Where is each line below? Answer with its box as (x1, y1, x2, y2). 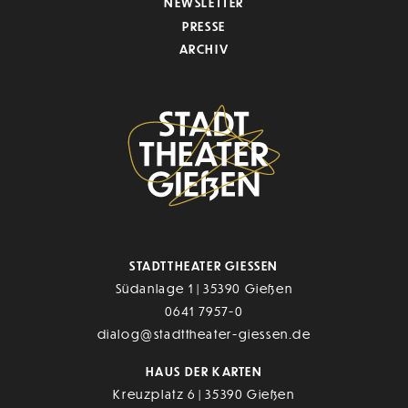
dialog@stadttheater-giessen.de (97, 325, 311, 342)
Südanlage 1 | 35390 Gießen (115, 280, 293, 296)
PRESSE (182, 17, 226, 34)
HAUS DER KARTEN (145, 362, 263, 379)
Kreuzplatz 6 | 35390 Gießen (113, 385, 295, 402)
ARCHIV (178, 40, 229, 56)
